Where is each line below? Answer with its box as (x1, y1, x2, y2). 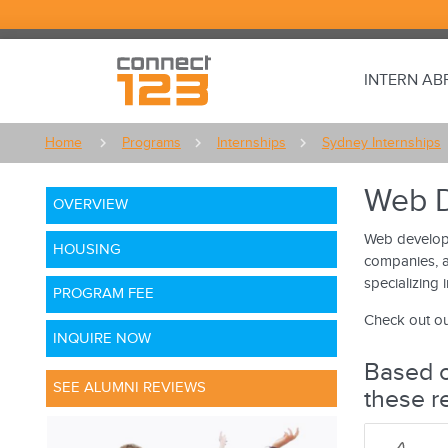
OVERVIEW (53, 196, 129, 214)
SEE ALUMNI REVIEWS (53, 379, 207, 397)
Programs (121, 135, 181, 151)
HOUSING (53, 240, 122, 258)
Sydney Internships (321, 135, 441, 151)
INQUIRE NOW (53, 329, 152, 347)
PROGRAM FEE (53, 285, 155, 303)
